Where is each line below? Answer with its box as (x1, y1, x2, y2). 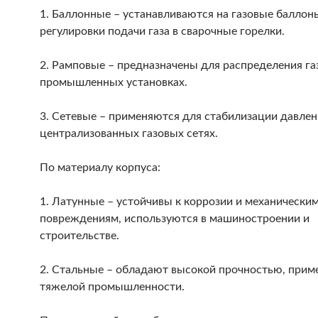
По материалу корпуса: (40, 162, 160, 173)
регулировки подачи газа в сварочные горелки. (40, 26, 285, 37)
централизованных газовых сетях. (40, 128, 218, 139)
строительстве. (40, 230, 119, 241)
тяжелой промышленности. (40, 281, 185, 292)
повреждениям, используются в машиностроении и (40, 213, 309, 224)
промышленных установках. (40, 77, 187, 88)
